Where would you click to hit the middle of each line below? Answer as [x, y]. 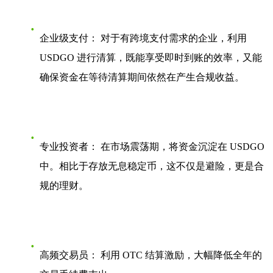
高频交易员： [69, 255]
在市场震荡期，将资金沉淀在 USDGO [181, 147]
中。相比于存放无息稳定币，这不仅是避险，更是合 [152, 166]
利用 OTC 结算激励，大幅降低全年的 [180, 255]
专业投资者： [69, 147]
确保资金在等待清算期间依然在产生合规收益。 [142, 77]
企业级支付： [69, 38]
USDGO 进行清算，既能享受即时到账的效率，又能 [151, 58]
